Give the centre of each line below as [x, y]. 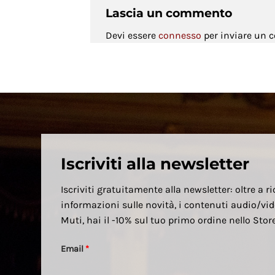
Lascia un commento [170, 13]
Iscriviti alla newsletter [155, 164]
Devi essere [132, 36]
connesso [180, 36]
